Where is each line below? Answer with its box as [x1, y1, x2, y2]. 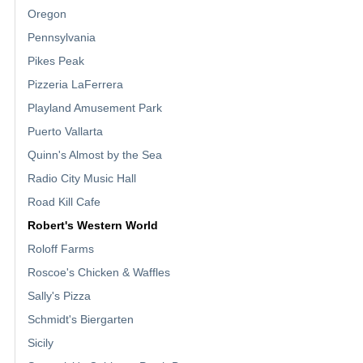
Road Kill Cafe [28, 195, 100, 209]
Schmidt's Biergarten [28, 313, 134, 327]
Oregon [28, 7, 66, 21]
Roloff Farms [28, 242, 94, 256]
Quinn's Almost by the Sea [28, 148, 162, 162]
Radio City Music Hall [28, 172, 136, 186]
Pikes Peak [28, 54, 84, 68]
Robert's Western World [28, 219, 158, 233]
